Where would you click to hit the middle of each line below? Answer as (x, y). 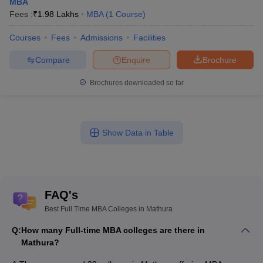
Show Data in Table (138, 133)
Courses (25, 38)
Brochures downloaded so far (136, 83)
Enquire (136, 60)
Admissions (102, 38)
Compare (52, 60)
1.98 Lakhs (58, 14)
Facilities (149, 38)
